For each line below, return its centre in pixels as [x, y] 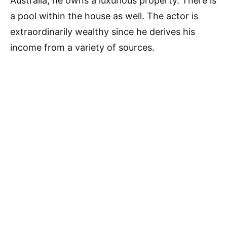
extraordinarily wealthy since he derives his [103, 32]
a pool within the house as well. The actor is [104, 16]
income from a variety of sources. [82, 47]
